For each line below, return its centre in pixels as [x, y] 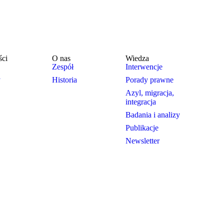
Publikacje [142, 128]
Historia [64, 80]
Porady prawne [149, 80]
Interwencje [144, 67]
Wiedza [137, 58]
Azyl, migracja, [150, 93]
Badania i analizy [153, 115]
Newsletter [142, 141]
